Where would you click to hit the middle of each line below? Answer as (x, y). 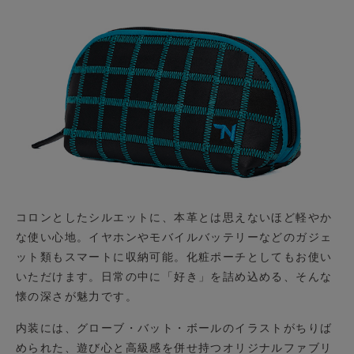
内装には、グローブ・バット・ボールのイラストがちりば (174, 328)
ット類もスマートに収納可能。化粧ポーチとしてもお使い (174, 256)
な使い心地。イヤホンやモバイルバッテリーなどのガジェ (174, 237)
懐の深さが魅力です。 (77, 296)
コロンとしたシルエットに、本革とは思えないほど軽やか (174, 217)
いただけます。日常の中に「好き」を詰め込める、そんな (174, 276)
